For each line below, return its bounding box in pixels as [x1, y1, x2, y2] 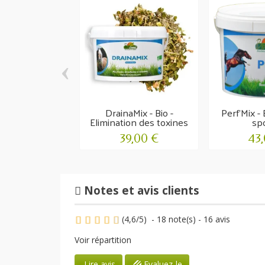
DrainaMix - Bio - [105, 104, 173, 122]
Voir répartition [75, 234, 131, 245]
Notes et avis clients [81, 183, 199, 198]
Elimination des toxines [90, 113, 189, 131]
